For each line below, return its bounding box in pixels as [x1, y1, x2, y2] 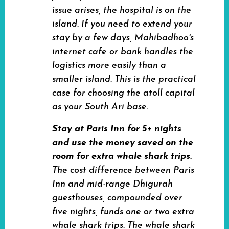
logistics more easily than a [52, 61, 166, 71]
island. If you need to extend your [52, 19, 192, 29]
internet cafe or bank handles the [52, 47, 193, 57]
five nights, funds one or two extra [52, 207, 194, 217]
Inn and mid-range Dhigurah [52, 179, 173, 189]
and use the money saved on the [52, 138, 193, 148]
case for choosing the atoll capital [52, 88, 195, 98]
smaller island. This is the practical [52, 75, 196, 84]
